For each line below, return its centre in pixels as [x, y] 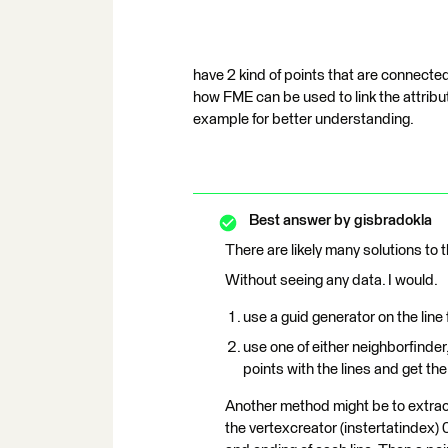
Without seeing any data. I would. [331, 280]
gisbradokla [391, 220]
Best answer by [300, 220]
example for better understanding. [303, 119]
